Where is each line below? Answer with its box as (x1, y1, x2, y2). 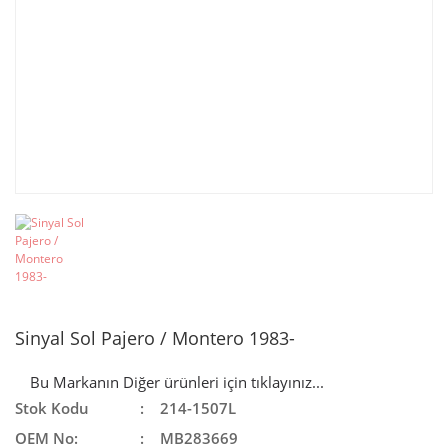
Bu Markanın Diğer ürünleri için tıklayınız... (30, 371, 324, 392)
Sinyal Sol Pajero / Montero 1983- (15, 325, 295, 350)
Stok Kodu (15, 397, 89, 418)
